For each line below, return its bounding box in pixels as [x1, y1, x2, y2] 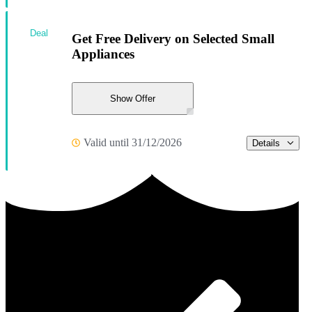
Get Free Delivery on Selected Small [72, 31, 274, 46]
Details [252, 137, 280, 148]
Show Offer [110, 93, 155, 104]
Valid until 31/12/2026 [84, 136, 182, 149]
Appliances [72, 46, 134, 61]
